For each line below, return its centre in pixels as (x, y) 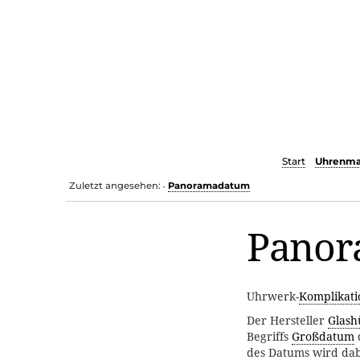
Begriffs (269, 337)
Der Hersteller (287, 321)
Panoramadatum (209, 185)
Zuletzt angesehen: (115, 185)
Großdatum (323, 337)
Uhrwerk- (273, 297)
